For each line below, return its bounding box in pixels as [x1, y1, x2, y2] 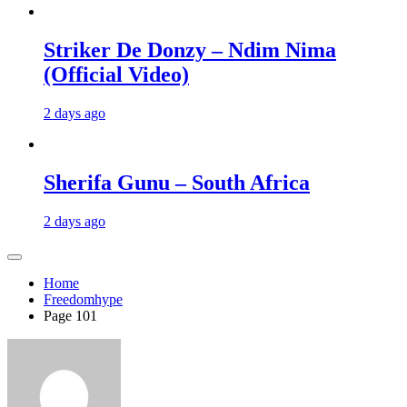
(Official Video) [44, 63, 189, 87]
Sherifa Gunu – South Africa [44, 170, 310, 194]
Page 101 [44, 307, 97, 323]
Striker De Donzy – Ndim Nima [44, 38, 336, 63]
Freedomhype [44, 291, 123, 307]
